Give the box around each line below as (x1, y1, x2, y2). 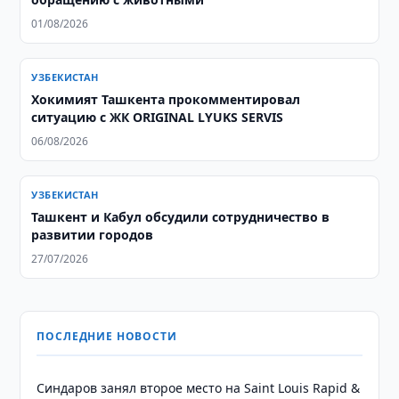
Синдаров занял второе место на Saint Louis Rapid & (37, 379, 361, 396)
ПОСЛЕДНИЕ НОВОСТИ (37, 329, 177, 344)
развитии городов (31, 226, 154, 243)
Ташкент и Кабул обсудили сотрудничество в (31, 208, 330, 225)
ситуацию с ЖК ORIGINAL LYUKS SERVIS (31, 109, 284, 126)
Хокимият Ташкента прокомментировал (31, 91, 301, 108)
